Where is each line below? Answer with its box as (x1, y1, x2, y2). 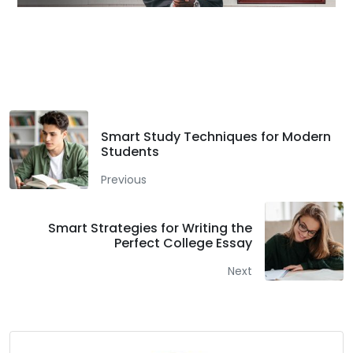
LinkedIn (262, 39, 312, 58)
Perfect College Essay (114, 234, 252, 253)
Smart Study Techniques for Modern (101, 128, 331, 147)
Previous (101, 172, 147, 188)
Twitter (169, 39, 215, 58)
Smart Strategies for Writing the (48, 219, 252, 238)
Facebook (60, 39, 123, 58)
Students (101, 143, 159, 162)
